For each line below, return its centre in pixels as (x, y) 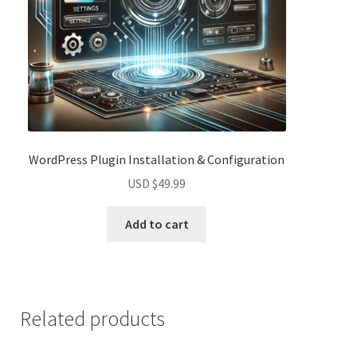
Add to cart (157, 224)
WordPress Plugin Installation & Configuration (157, 159)
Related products (92, 319)
